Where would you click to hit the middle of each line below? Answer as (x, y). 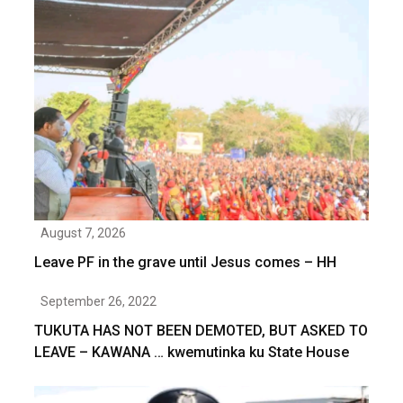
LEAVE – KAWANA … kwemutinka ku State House (192, 352)
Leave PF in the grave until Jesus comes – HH (185, 262)
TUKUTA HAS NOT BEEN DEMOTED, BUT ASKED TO (201, 330)
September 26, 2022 (99, 301)
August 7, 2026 (83, 233)
